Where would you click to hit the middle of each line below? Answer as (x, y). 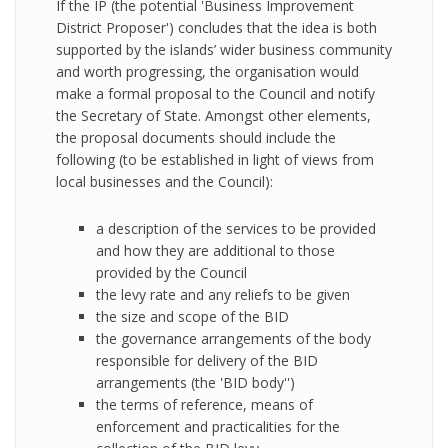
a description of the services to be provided (236, 228)
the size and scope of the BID (192, 316)
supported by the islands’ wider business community (224, 49)
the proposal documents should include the (196, 137)
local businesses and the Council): (164, 181)
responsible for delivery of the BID (207, 360)
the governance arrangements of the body (233, 338)
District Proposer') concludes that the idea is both (216, 27)
